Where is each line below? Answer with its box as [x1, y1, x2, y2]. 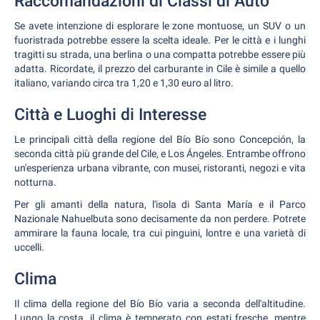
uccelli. [14, 241, 44, 253]
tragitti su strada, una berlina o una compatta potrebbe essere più [14, 49, 306, 60]
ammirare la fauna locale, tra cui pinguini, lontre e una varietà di [14, 227, 306, 239]
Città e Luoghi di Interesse [14, 105, 206, 124]
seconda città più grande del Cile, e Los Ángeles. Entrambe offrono [14, 148, 306, 159]
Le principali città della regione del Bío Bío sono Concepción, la [14, 134, 306, 145]
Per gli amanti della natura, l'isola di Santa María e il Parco [14, 199, 306, 210]
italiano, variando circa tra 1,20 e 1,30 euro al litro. [14, 77, 234, 89]
